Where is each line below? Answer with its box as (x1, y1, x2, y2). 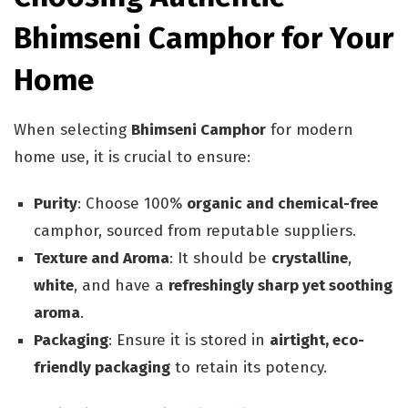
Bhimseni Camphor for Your (14, 20, 393, 57)
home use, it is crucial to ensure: (14, 148, 250, 168)
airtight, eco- (270, 331, 365, 351)
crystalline (271, 249, 349, 269)
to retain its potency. (170, 358, 328, 378)
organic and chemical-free (187, 194, 379, 214)
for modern (266, 120, 353, 140)
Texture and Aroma (34, 249, 170, 269)
